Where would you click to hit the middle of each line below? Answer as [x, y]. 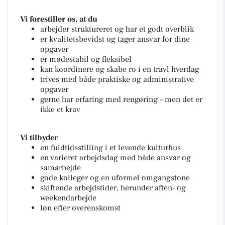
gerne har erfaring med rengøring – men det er [121, 99]
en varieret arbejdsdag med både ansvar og [116, 158]
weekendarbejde [68, 198]
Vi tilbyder [39, 138]
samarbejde [61, 168]
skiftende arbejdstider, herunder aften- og [113, 188]
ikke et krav [60, 109]
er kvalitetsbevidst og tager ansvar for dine [115, 39]
